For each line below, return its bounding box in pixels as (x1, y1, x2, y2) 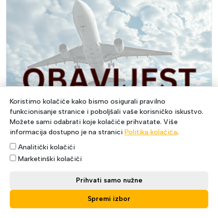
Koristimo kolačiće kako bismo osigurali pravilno (10, 97, 165, 106)
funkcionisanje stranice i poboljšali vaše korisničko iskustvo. (10, 108, 203, 116)
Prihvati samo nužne (75, 176, 143, 184)
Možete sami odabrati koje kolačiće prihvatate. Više (10, 118, 178, 126)
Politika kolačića (125, 128, 177, 136)
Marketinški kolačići (16, 155, 82, 163)
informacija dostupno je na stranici (10, 128, 125, 136)
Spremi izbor (88, 195, 130, 203)
